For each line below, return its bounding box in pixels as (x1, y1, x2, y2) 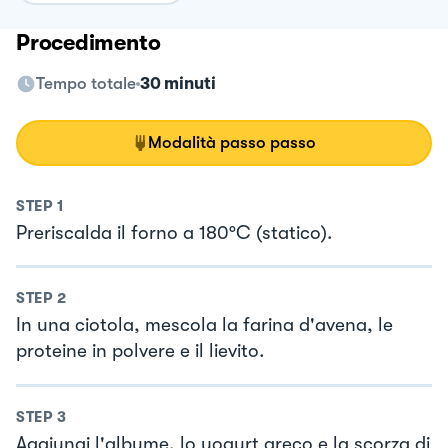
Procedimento (16, 29, 161, 55)
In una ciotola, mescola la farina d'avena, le (16, 314, 393, 337)
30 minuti (140, 73, 216, 93)
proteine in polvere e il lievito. (16, 340, 264, 363)
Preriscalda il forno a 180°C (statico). (16, 221, 332, 244)
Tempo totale (36, 73, 136, 93)
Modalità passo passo (148, 132, 316, 152)
